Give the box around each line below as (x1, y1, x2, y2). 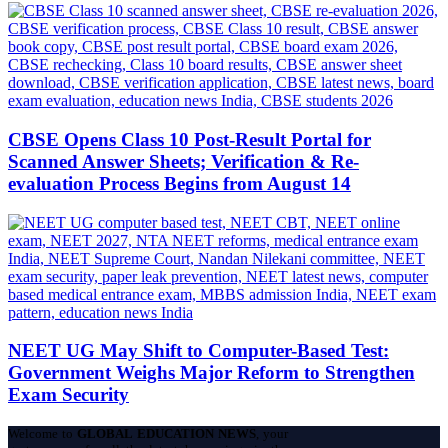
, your (255, 426, 289, 442)
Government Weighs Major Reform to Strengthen (8, 362, 415, 384)
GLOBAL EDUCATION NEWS (77, 426, 256, 442)
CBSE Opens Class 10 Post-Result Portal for (8, 128, 371, 150)
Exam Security (8, 384, 129, 406)
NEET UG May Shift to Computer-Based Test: (8, 340, 389, 362)
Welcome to (8, 426, 78, 442)
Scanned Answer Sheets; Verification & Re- (8, 150, 359, 172)
